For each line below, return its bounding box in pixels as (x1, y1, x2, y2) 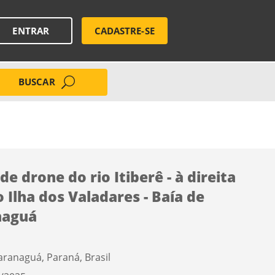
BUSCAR (18, 76, 55, 88)
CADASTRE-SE (94, 24, 155, 37)
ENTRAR (12, 24, 49, 37)
